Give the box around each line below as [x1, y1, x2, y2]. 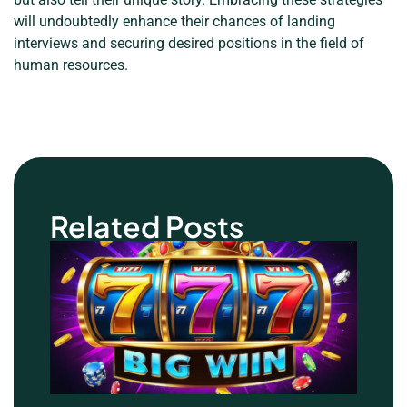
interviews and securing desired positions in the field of [14, 34, 364, 52]
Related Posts [50, 207, 243, 244]
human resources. [14, 55, 128, 74]
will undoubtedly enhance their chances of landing [14, 12, 335, 30]
